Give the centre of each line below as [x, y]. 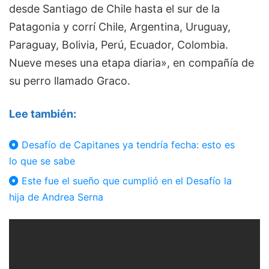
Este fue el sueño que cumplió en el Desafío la [125, 181]
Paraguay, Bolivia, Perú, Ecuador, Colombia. [119, 45]
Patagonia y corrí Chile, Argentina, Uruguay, [120, 27]
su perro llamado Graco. [70, 81]
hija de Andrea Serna [56, 197]
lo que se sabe [42, 161]
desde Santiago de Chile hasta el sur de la [114, 9]
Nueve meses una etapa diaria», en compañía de [131, 63]
